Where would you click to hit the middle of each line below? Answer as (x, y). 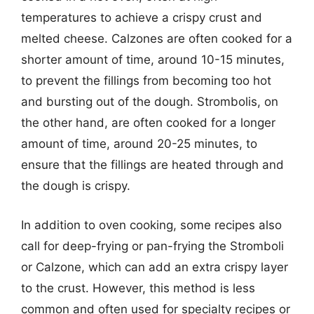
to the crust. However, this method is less (138, 288)
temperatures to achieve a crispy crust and (142, 18)
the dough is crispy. (76, 186)
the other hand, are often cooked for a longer (148, 123)
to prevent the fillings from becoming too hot (146, 81)
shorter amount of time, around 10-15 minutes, (153, 60)
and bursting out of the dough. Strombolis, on (150, 102)
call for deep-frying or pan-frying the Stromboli (152, 246)
